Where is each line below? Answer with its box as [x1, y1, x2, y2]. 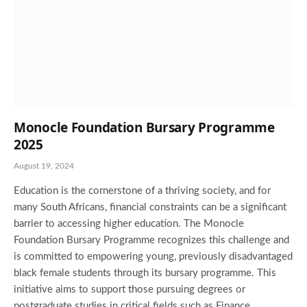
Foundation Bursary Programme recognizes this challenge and [14, 235, 289, 246]
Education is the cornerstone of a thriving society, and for [14, 186, 271, 197]
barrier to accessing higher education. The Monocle [14, 219, 244, 230]
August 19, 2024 [14, 162, 74, 171]
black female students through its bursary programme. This [14, 268, 276, 279]
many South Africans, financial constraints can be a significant [14, 202, 286, 213]
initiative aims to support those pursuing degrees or [14, 284, 245, 295]
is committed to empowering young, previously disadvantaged [14, 251, 293, 262]
